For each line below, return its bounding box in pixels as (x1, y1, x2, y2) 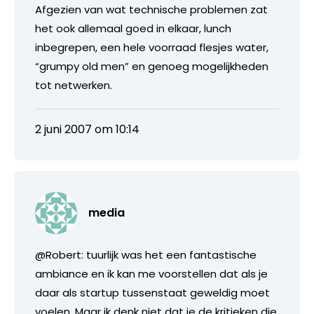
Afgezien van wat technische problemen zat (35, 1, 268, 17)
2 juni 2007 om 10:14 (35, 121, 139, 137)
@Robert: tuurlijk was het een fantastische (35, 247, 257, 262)
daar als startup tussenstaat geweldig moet (35, 285, 270, 300)
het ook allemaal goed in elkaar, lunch (35, 20, 231, 36)
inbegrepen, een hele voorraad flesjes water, (35, 39, 268, 55)
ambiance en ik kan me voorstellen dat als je (35, 266, 268, 281)
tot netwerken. (35, 77, 112, 93)
